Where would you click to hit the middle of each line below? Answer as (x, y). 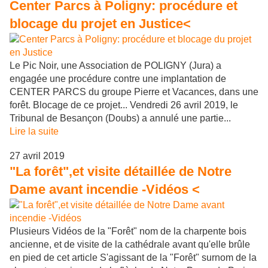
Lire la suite (34, 131)
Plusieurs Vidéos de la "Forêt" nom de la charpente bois (128, 231)
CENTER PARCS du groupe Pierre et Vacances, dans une (134, 92)
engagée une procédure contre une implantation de (118, 78)
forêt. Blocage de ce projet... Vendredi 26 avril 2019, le (124, 105)
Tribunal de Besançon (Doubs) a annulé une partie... (120, 118)
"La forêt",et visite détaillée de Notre (121, 171)
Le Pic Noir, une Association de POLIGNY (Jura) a (115, 65)
